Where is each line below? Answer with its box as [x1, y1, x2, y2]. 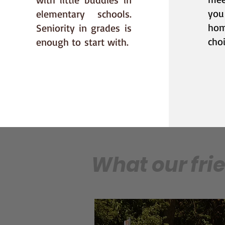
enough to [36, 36, 84, 48]
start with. [84, 36, 129, 48]
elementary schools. [36, 8, 132, 20]
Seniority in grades [36, 22, 125, 34]
